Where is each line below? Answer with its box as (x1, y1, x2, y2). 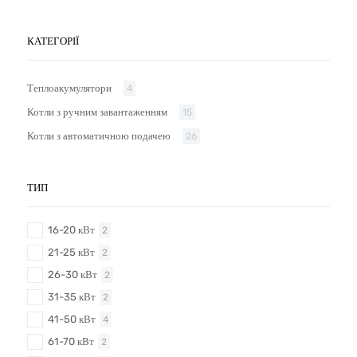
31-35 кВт (48, 291, 96, 304)
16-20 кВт (48, 224, 95, 237)
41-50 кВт (48, 313, 96, 326)
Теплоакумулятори (27, 81, 112, 94)
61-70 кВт (48, 335, 94, 348)
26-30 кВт (48, 269, 97, 281)
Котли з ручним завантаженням (27, 105, 167, 118)
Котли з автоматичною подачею (27, 129, 171, 142)
